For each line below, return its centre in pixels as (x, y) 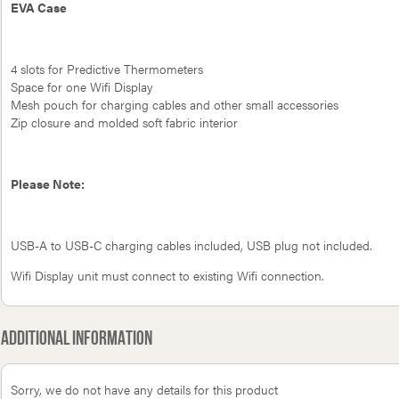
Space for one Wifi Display (82, 87)
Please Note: (48, 183)
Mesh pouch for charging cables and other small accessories (175, 105)
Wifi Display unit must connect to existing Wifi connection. (167, 276)
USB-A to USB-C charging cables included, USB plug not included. (191, 244)
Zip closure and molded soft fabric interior (124, 122)
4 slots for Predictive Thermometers (107, 69)
